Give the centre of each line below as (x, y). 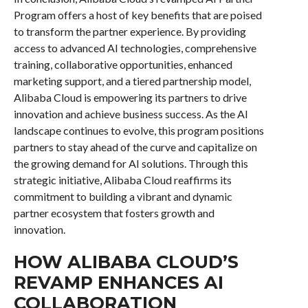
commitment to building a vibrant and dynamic (123, 196)
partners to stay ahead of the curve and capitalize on (135, 147)
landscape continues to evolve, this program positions (139, 130)
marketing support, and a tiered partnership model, (132, 81)
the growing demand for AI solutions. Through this (131, 163)
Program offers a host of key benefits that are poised (137, 15)
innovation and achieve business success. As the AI (131, 114)
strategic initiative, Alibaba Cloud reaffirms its (122, 180)
